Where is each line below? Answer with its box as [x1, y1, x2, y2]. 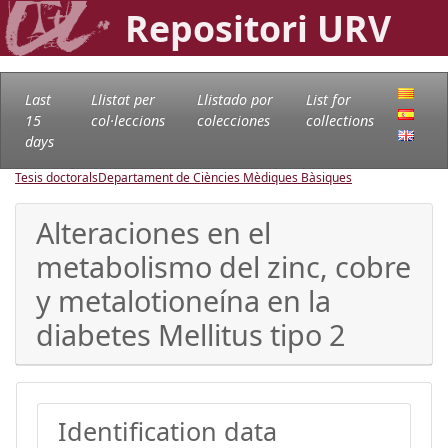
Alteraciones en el [36, 212, 271, 252]
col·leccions [90, 110, 165, 130]
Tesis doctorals [15, 168, 98, 186]
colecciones [196, 110, 270, 130]
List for [305, 89, 351, 109]
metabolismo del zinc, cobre [36, 246, 411, 286]
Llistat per [90, 89, 155, 109]
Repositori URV [125, 4, 391, 52]
